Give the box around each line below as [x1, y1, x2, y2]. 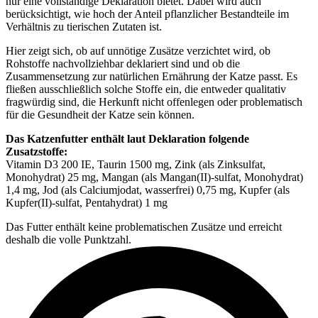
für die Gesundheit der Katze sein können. [6, 109, 194, 121]
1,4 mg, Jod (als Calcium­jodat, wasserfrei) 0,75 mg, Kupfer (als [6, 184, 290, 197]
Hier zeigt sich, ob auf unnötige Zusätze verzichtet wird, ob [6, 45, 270, 57]
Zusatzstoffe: [6, 146, 67, 158]
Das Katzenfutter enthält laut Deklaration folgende [6, 133, 249, 146]
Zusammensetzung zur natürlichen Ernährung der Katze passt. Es [6, 70, 297, 83]
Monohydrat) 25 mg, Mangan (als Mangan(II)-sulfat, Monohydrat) [6, 171, 303, 184]
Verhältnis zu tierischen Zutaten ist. [6, 21, 162, 33]
